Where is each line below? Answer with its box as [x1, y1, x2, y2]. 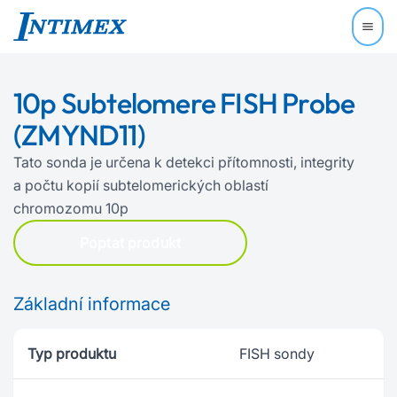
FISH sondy [239, 345, 315, 362]
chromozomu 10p [13, 199, 128, 217]
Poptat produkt [79, 234, 182, 252]
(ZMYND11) [13, 117, 145, 152]
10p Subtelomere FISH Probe [13, 85, 355, 121]
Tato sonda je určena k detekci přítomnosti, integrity [13, 153, 354, 171]
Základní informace [13, 293, 170, 315]
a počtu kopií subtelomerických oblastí [13, 176, 269, 194]
